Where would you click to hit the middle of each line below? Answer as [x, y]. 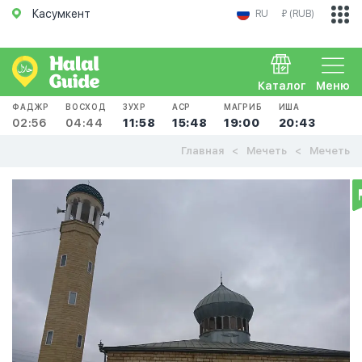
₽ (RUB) [298, 14]
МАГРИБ [243, 107]
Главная [202, 151]
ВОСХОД [86, 107]
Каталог [282, 86]
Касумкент [61, 14]
